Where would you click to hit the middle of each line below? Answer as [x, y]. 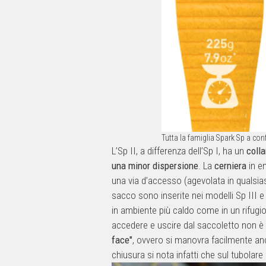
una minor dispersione [155, 166]
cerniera [230, 166]
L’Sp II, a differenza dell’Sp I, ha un [179, 151]
